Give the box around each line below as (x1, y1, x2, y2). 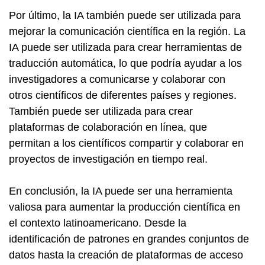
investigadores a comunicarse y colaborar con (9, 73, 225, 85)
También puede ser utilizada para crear (9, 105, 193, 117)
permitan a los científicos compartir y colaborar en (9, 137, 244, 149)
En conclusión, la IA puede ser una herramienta (9, 185, 232, 197)
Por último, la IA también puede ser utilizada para (9, 9, 241, 21)
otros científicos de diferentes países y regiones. (9, 89, 237, 101)
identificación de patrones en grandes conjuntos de (9, 233, 249, 245)
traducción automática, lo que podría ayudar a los (9, 57, 242, 69)
